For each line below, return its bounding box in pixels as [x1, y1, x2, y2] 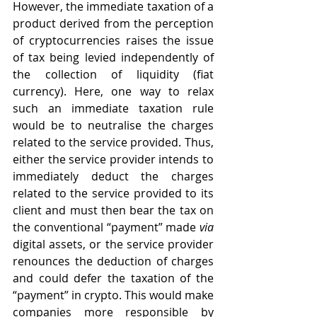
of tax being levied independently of [13, 50, 214, 66]
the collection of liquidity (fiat [13, 67, 214, 83]
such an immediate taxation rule [13, 100, 214, 117]
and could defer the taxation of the [13, 270, 214, 287]
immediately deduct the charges [13, 168, 214, 185]
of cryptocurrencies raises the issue [13, 33, 214, 49]
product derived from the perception [13, 16, 214, 32]
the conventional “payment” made [13, 219, 200, 236]
